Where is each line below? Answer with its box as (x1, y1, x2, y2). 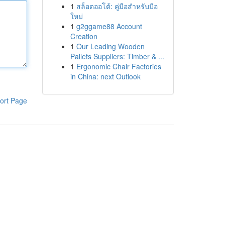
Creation (70, 31, 97, 41)
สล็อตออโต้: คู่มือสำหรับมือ (76, 1, 158, 11)
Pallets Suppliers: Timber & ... (70, 51, 164, 61)
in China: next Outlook (70, 71, 141, 81)
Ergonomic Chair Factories (76, 61, 161, 71)
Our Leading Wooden (76, 41, 145, 51)
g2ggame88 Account (76, 21, 142, 31)
